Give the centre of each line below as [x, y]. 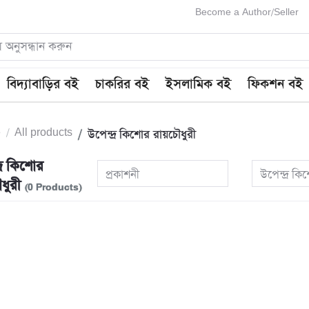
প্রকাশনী [123, 175]
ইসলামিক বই [199, 85]
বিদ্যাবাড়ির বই [43, 85]
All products [43, 133]
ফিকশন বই [276, 85]
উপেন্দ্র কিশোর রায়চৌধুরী [142, 135]
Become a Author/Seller [247, 12]
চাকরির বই [122, 85]
